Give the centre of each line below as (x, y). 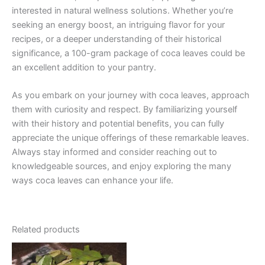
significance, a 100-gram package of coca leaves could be (128, 53)
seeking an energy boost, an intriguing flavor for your (118, 25)
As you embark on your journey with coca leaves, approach (131, 96)
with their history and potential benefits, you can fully (118, 124)
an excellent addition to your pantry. (84, 67)
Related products (46, 229)
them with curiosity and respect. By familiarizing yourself (125, 110)
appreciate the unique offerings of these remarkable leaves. (130, 138)
